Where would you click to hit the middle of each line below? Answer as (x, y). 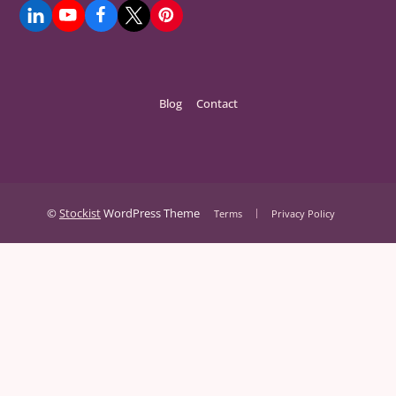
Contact (217, 103)
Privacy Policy (303, 213)
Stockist (80, 213)
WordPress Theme (150, 213)
